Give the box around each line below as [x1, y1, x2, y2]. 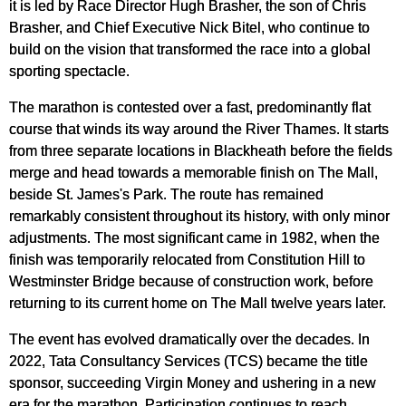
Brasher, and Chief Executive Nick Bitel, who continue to [9, 19, 370, 36]
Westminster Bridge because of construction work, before [9, 273, 373, 290]
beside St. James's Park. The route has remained [9, 186, 324, 203]
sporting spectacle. [9, 63, 130, 80]
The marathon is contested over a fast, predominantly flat [9, 99, 371, 116]
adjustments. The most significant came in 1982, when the [9, 229, 380, 246]
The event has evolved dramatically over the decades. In [9, 331, 370, 348]
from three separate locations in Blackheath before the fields [9, 142, 392, 159]
